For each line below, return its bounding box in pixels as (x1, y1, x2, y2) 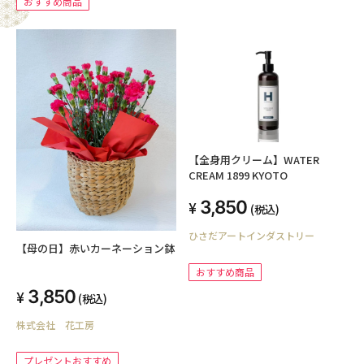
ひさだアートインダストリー (188, 228, 315, 243)
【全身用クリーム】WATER (188, 151, 319, 167)
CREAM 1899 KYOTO (188, 167, 288, 183)
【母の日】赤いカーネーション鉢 (16, 240, 175, 257)
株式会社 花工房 (16, 317, 94, 331)
